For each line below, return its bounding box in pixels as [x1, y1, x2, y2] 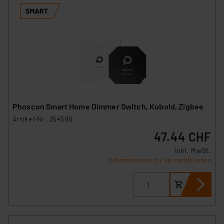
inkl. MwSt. [175, 146, 211, 155]
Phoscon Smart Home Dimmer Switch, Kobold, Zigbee [149, 101, 204, 111]
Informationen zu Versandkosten [107, 156, 211, 164]
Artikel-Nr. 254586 [12, 115, 73, 123]
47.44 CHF [153, 129, 211, 144]
